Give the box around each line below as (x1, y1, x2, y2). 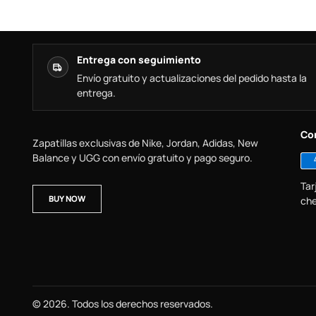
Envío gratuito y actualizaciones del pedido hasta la (77, 71, 307, 85)
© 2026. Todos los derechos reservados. (32, 297, 213, 310)
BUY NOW (49, 193, 85, 204)
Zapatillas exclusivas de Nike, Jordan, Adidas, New (32, 136, 258, 150)
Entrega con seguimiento (77, 53, 201, 66)
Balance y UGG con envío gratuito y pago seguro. (32, 151, 253, 164)
